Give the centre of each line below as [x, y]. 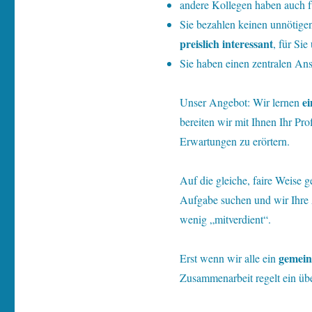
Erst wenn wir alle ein [229, 258]
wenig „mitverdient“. [225, 219]
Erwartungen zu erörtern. [234, 141]
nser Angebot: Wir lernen [245, 102]
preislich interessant [226, 44]
